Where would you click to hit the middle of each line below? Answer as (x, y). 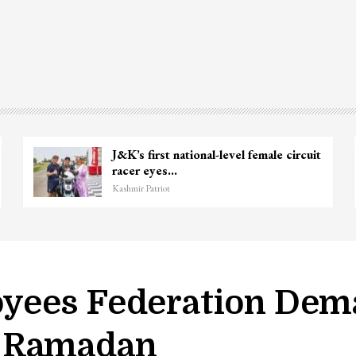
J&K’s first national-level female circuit (216, 154)
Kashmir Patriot (141, 188)
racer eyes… (144, 170)
